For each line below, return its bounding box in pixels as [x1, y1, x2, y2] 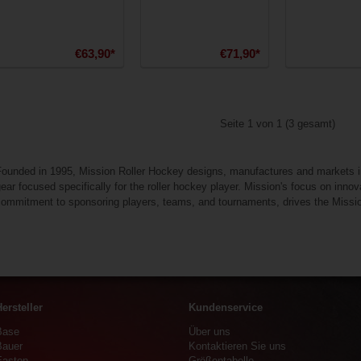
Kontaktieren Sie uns [189, 339, 286, 352]
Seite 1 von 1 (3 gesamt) [219, 117, 335, 130]
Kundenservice [189, 301, 263, 313]
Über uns [189, 325, 230, 338]
